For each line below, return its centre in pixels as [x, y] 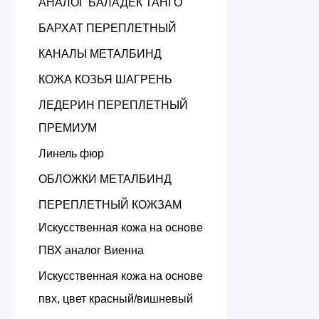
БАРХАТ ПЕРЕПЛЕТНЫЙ [108, 28]
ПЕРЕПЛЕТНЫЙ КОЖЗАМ [110, 205]
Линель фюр [71, 153]
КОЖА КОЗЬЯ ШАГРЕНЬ [105, 79]
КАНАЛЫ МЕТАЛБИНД [100, 54]
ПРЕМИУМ [68, 128]
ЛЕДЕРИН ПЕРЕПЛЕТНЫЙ [113, 105]
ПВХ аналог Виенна [91, 250]
